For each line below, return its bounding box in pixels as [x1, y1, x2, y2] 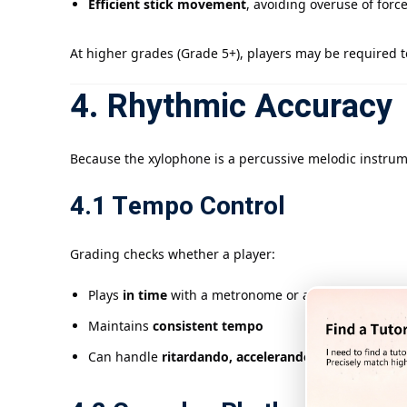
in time [123, 286, 167, 304]
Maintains [88, 317, 153, 335]
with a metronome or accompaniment [167, 286, 401, 304]
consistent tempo [153, 317, 263, 335]
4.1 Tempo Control [70, 188, 285, 226]
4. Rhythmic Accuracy [70, 83, 392, 132]
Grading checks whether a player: [70, 245, 275, 263]
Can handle [88, 348, 162, 366]
